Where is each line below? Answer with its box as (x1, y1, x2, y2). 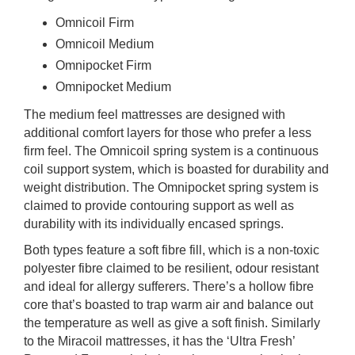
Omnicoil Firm (55, 16, 134, 30)
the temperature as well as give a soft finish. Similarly (24, 316, 320, 330)
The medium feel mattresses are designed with (24, 108, 285, 122)
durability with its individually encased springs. (24, 217, 284, 231)
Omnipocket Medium (55, 80, 171, 94)
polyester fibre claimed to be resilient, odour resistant (24, 261, 319, 276)
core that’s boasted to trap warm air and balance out (24, 298, 313, 312)
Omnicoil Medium (55, 37, 154, 52)
